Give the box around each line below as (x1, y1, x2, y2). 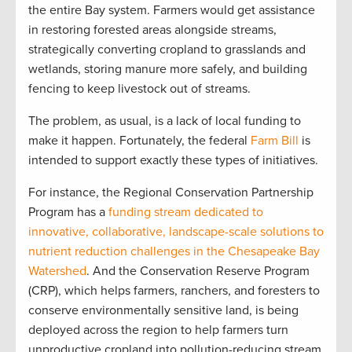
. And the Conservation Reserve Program (86, 262, 310, 279)
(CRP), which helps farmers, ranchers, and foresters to (28, 282, 320, 299)
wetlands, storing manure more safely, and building (28, 60, 307, 77)
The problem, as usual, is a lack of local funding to (28, 112, 301, 129)
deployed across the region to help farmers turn (28, 321, 288, 338)
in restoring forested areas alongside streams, (28, 21, 277, 38)
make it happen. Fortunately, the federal (28, 132, 251, 148)
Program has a (28, 203, 108, 220)
